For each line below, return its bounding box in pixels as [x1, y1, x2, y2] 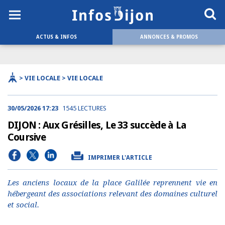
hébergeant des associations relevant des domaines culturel [8, 189, 217, 198]
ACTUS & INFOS [36, 34, 77, 40]
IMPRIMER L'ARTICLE [88, 154, 152, 161]
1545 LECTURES [62, 104, 106, 112]
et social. [8, 200, 39, 209]
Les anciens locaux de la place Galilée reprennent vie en [8, 178, 217, 187]
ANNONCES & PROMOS [140, 34, 198, 40]
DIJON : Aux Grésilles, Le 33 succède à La [8, 119, 187, 131]
